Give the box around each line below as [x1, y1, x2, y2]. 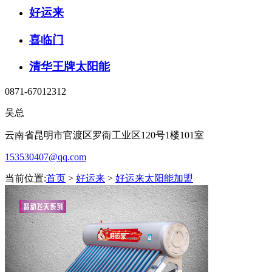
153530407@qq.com [5, 152, 86, 163]
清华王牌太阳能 [29, 60, 110, 73]
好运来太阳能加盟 [115, 173, 193, 184]
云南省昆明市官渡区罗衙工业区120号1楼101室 [5, 130, 204, 141]
